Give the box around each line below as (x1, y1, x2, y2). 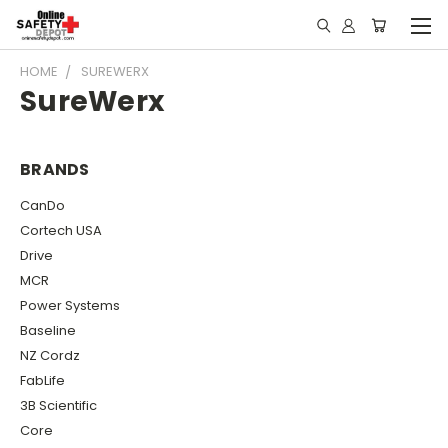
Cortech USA (20, 220, 102, 240)
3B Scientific (20, 395, 97, 415)
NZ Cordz (20, 345, 80, 365)
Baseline (20, 320, 76, 340)
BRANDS (20, 158, 90, 181)
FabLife (20, 370, 65, 390)
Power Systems (20, 295, 120, 315)
